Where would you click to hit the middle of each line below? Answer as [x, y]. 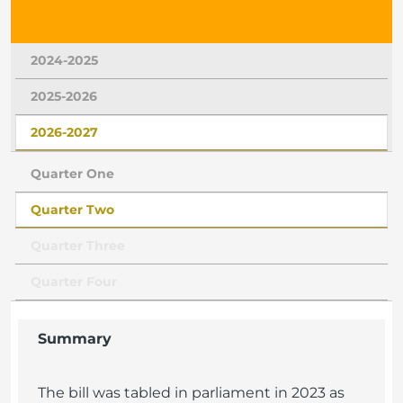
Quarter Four [74, 282]
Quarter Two [72, 210]
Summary [75, 339]
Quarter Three [78, 246]
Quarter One [72, 174]
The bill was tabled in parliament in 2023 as [191, 393]
